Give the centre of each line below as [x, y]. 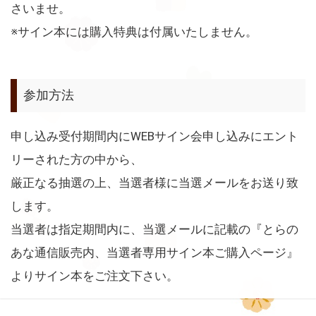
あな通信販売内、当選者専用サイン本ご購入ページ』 [154, 253]
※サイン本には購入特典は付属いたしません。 [134, 31]
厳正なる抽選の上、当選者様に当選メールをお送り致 [154, 183]
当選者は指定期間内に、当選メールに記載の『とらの [154, 230]
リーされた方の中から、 [77, 160]
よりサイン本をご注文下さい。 [95, 276]
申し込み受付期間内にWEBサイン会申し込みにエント [154, 136]
